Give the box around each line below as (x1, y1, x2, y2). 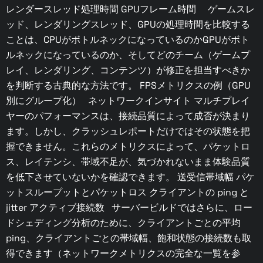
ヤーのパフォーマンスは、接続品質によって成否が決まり (6, 110, 250, 123)
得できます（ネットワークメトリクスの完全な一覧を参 (6, 247, 241, 260)
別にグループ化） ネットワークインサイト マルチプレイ (6, 95, 250, 107)
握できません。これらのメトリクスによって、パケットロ (6, 140, 250, 153)
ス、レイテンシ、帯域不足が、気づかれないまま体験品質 (6, 156, 250, 168)
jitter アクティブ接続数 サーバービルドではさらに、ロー (6, 201, 252, 214)
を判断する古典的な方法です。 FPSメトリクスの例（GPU (6, 79, 251, 92)
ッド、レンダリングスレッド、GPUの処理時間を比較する (6, 18, 250, 31)
